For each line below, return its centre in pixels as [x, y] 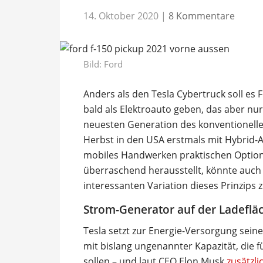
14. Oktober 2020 [121, 16]
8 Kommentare [202, 16]
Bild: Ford [103, 64]
